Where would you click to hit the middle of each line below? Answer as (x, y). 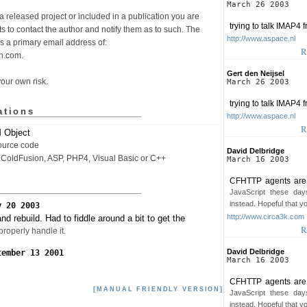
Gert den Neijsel (256, 73)
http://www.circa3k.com (266, 216)
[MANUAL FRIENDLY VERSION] (158, 290)
